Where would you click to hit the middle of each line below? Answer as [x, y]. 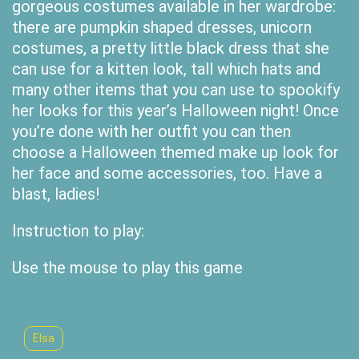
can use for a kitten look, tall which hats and [166, 69]
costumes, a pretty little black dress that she [171, 48]
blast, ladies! [56, 194]
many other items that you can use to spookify [176, 90]
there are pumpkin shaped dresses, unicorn [162, 27]
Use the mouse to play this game [127, 268]
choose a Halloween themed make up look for [175, 152]
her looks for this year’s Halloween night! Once [175, 111]
